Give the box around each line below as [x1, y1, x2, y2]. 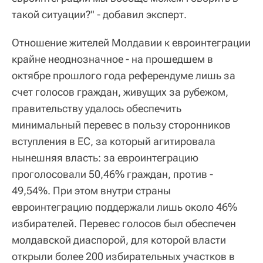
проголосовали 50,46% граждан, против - [12, 168, 213, 181]
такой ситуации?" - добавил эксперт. [12, 8, 187, 21]
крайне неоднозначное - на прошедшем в [12, 53, 213, 66]
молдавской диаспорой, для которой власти [12, 234, 226, 247]
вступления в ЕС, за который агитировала [12, 135, 215, 148]
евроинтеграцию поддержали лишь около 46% [12, 201, 237, 214]
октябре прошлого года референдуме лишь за [12, 69, 235, 82]
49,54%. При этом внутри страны [12, 184, 171, 197]
